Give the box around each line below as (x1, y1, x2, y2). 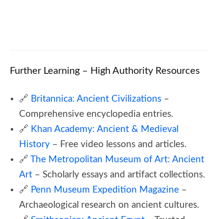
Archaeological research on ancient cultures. (19, 200, 199, 210)
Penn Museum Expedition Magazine (31, 185, 179, 195)
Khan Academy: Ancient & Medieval (31, 124, 178, 134)
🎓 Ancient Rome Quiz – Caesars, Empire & (68, 7, 207, 15)
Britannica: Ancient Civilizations (31, 94, 161, 104)
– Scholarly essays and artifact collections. (32, 170, 205, 179)
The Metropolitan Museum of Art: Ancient (30, 154, 204, 164)
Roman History (68, 16, 116, 23)
